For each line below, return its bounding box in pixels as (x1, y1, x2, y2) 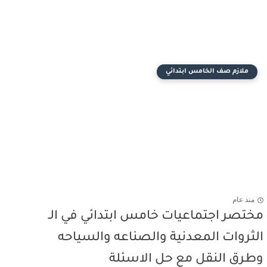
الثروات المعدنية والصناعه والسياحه (58, 231, 263, 245)
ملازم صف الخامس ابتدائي (166, 68, 249, 75)
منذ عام (232, 195, 254, 204)
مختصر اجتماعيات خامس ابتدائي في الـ (48, 210, 263, 223)
